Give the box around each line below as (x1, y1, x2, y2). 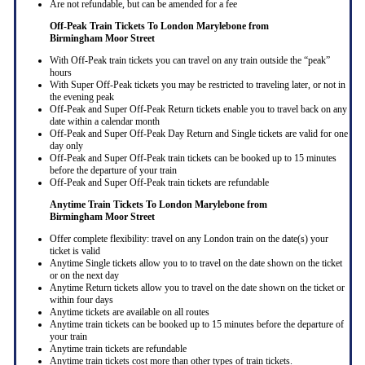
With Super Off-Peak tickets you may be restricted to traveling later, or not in (49, 79, 345, 91)
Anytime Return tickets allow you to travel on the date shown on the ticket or (49, 282, 345, 294)
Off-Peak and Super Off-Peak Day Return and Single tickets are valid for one (49, 128, 348, 140)
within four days (49, 294, 113, 306)
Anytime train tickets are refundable (49, 343, 187, 355)
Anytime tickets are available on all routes (49, 306, 209, 319)
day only (49, 140, 83, 152)
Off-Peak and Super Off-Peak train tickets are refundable (49, 177, 269, 189)
